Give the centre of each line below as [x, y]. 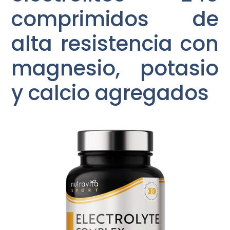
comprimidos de [115, 19]
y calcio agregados [110, 93]
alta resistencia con [115, 44]
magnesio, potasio [115, 68]
